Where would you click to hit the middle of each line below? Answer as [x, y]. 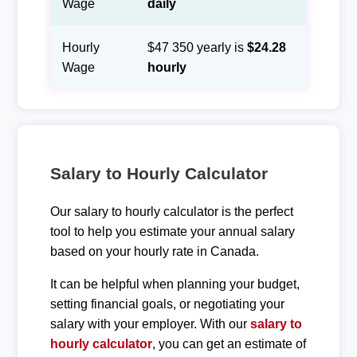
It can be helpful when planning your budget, [175, 284]
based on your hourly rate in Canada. [154, 251]
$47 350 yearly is [197, 47]
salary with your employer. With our [150, 324]
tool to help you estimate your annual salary [172, 231]
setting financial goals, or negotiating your [167, 304]
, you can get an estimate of [229, 343]
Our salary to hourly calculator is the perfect [171, 211]
